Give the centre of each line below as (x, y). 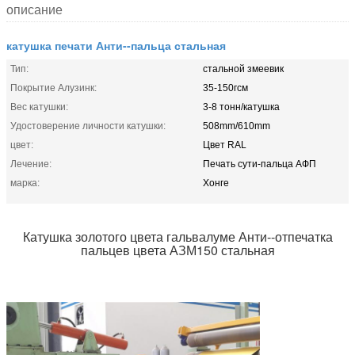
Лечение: (31, 164)
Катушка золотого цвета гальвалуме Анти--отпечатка (177, 236)
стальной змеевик (243, 69)
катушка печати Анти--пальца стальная (116, 45)
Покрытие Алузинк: (53, 88)
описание (34, 10)
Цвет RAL (225, 145)
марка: (25, 183)
